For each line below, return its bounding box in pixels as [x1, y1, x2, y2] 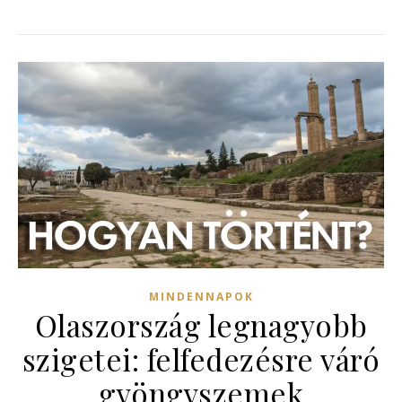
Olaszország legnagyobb [34, 304, 368, 345]
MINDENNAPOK [148, 288, 254, 304]
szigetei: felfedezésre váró [22, 338, 380, 379]
